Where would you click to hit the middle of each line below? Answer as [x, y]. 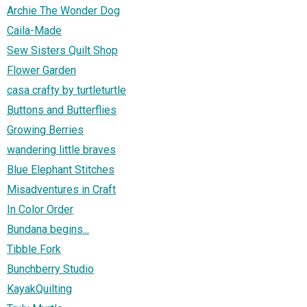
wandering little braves [61, 149]
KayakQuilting [39, 288]
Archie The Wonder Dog [63, 10]
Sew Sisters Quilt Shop [62, 50]
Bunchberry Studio [50, 269]
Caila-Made [34, 30]
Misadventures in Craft [61, 189]
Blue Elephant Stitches [61, 169]
